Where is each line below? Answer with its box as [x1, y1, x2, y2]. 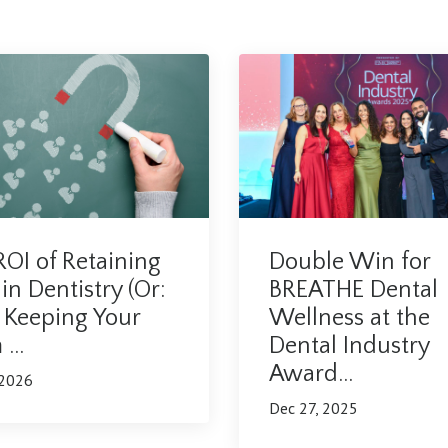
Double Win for [269, 249, 430, 276]
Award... [269, 361, 353, 388]
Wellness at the [269, 305, 430, 332]
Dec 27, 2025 [269, 398, 358, 419]
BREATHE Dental [269, 277, 438, 304]
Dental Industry [269, 333, 429, 360]
